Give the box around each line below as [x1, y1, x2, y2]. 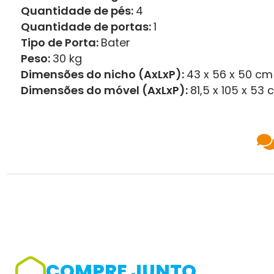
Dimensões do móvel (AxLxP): [21, 83, 190, 98]
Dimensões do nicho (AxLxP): [21, 67, 187, 83]
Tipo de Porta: [21, 35, 101, 51]
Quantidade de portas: [21, 19, 154, 35]
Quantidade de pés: [21, 3, 136, 19]
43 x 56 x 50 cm [187, 67, 273, 83]
